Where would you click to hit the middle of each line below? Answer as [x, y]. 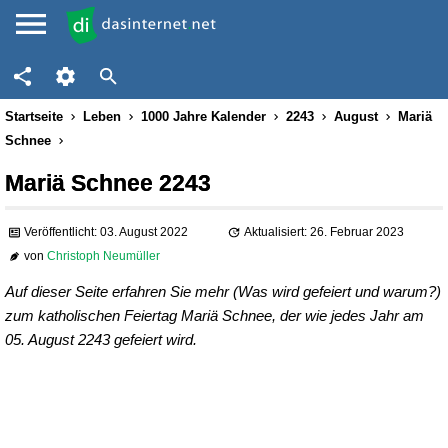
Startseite [34, 116]
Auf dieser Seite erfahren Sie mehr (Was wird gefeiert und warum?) [223, 291]
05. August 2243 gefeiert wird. [101, 339]
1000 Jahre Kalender [203, 116]
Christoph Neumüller [104, 256]
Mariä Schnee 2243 [108, 183]
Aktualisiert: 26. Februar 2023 [323, 232]
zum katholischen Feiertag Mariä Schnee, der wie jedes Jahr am [214, 315]
